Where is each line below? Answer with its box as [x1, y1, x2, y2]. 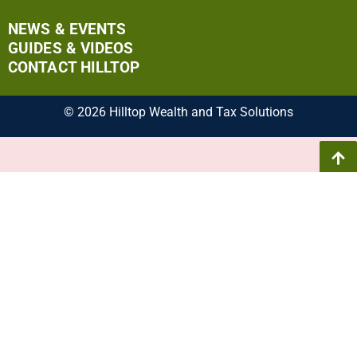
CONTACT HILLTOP [8, 57, 140, 76]
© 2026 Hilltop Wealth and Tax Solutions [64, 104, 293, 120]
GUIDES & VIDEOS [8, 38, 134, 57]
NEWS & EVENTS [8, 19, 127, 38]
